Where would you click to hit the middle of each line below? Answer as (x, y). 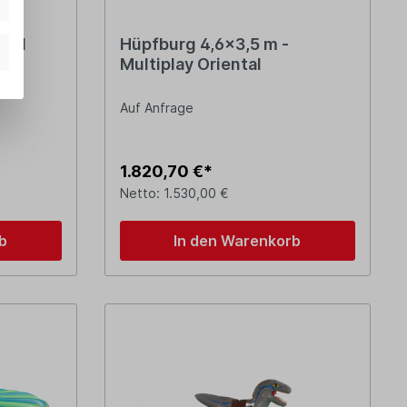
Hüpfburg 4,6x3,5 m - (204, 45)
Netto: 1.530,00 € (174, 194)
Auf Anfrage (156, 108)
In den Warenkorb (238, 241)
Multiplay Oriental (190, 65)
